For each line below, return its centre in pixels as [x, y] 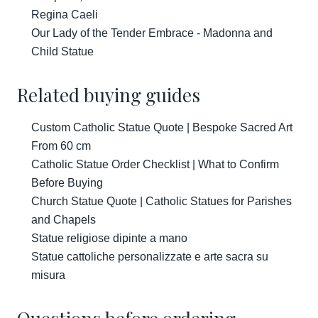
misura [48, 275]
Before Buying [67, 183]
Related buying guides [109, 95]
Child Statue [62, 51]
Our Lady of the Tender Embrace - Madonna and [152, 33]
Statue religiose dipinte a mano [109, 238]
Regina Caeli [65, 15]
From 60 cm [61, 146]
